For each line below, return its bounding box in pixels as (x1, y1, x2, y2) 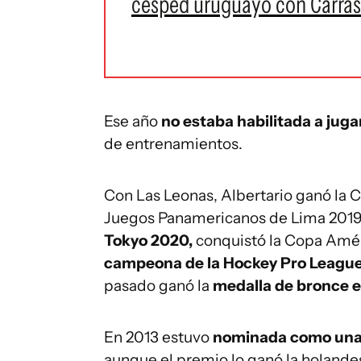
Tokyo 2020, (104, 231, 193, 250)
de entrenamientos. (104, 135, 243, 153)
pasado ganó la (104, 276, 213, 295)
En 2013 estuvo (104, 328, 210, 346)
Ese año (104, 112, 161, 131)
